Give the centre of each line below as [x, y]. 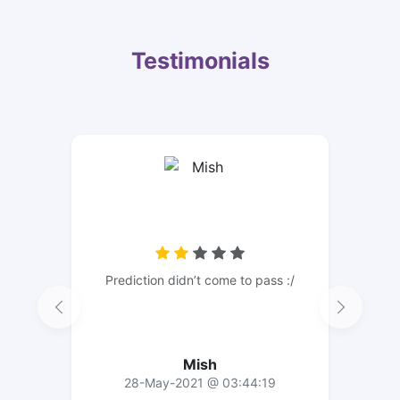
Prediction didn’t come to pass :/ [200, 279]
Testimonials [200, 60]
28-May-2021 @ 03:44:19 [200, 382]
